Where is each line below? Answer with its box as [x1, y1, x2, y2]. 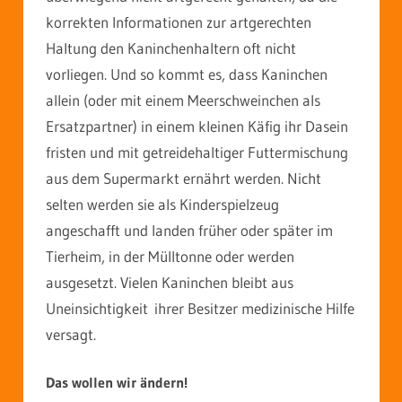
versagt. [46, 324, 96, 344]
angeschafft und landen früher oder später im [46, 220, 333, 240]
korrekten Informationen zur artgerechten [46, 12, 311, 31]
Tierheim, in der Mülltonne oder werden [46, 246, 294, 266]
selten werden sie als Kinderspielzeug [46, 194, 279, 214]
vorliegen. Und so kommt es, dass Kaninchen [46, 64, 328, 83]
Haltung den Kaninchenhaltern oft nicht [46, 38, 296, 57]
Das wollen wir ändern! [46, 373, 188, 392]
